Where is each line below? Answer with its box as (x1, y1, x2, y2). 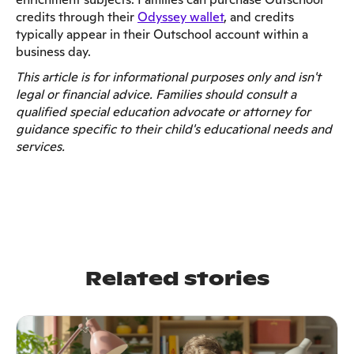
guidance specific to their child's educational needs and (16, 120, 332, 137)
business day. (16, 43, 91, 60)
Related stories (85, 265, 269, 291)
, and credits (224, 8, 294, 25)
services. (16, 137, 65, 155)
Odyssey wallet (137, 8, 224, 25)
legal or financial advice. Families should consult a (16, 85, 296, 103)
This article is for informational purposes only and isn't (16, 68, 321, 85)
